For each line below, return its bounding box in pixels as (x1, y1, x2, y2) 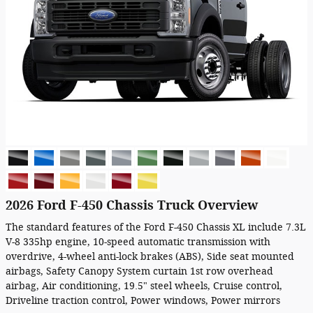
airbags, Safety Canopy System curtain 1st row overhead (6, 265, 273, 277)
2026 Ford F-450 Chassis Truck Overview (6, 198, 258, 213)
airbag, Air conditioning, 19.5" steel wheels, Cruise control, (6, 280, 282, 292)
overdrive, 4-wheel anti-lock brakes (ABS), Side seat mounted (6, 251, 294, 263)
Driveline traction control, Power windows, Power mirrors (6, 295, 280, 307)
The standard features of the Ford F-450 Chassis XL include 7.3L (6, 221, 306, 233)
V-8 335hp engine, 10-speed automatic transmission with (6, 236, 270, 248)
